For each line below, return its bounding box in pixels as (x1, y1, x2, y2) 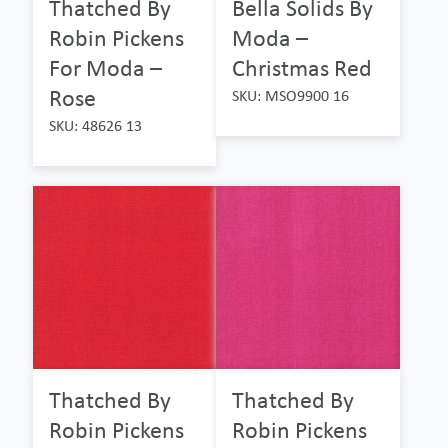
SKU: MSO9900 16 (232, 86, 350, 106)
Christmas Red (232, 53, 373, 83)
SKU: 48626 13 (49, 116, 142, 136)
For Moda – (49, 53, 162, 83)
